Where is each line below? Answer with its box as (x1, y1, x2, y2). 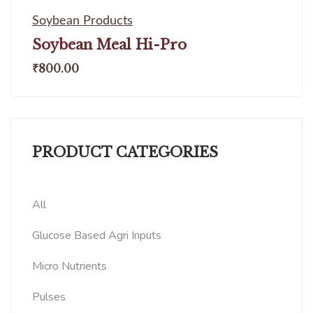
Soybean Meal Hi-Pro (32, 36, 187, 53)
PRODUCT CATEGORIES (32, 143, 218, 161)
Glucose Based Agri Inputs (32, 227, 161, 243)
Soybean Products (32, 14, 133, 27)
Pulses (32, 289, 66, 305)
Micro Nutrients (32, 258, 107, 274)
